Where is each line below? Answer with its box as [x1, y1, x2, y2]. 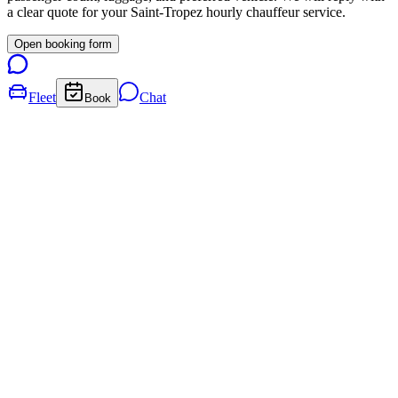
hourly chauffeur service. [203, 4, 346, 20]
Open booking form [14, 36, 112, 51]
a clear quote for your [7, 4, 131, 20]
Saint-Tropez [131, 4, 203, 20]
